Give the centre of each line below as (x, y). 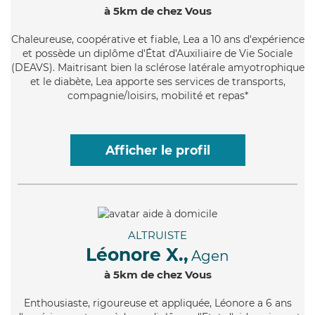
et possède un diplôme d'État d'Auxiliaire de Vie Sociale (157, 53)
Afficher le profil (157, 150)
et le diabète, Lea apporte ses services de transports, (157, 81)
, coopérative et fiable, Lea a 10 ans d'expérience (188, 39)
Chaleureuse (41, 39)
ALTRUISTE (157, 235)
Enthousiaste (56, 303)
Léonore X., (137, 254)
